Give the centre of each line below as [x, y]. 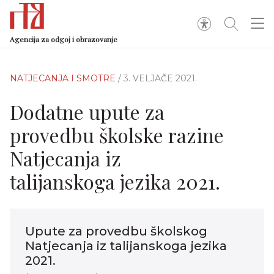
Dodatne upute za [87, 112]
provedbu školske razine [117, 135]
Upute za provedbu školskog [116, 231]
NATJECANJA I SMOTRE [64, 78]
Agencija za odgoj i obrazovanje [64, 39]
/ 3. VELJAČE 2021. [157, 78]
